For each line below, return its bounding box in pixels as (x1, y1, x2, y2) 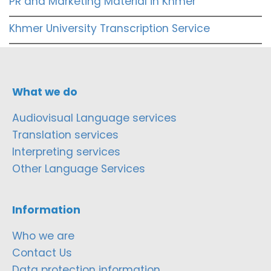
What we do (12, 84, 77, 99)
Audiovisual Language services (12, 110, 177, 125)
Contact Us (12, 245, 72, 260)
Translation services (12, 127, 119, 142)
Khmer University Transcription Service (9, 21, 210, 36)
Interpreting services (12, 144, 120, 159)
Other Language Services (12, 161, 145, 176)
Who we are (12, 228, 74, 243)
